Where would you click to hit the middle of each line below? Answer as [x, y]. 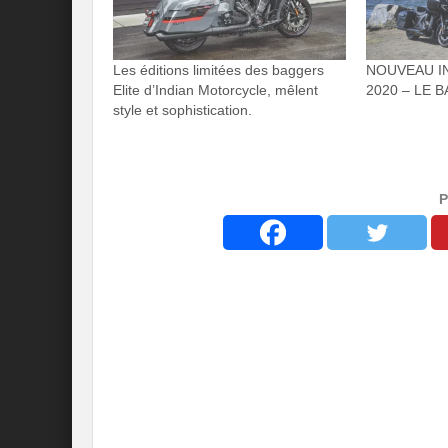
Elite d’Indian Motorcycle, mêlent [215, 89]
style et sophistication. [182, 109]
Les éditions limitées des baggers [218, 69]
